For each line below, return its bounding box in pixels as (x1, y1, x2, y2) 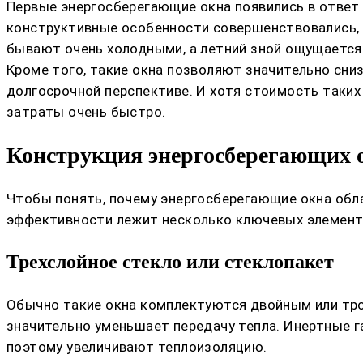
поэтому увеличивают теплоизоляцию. (6, 339, 267, 355)
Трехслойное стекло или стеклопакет (6, 251, 334, 272)
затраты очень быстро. (6, 103, 166, 120)
